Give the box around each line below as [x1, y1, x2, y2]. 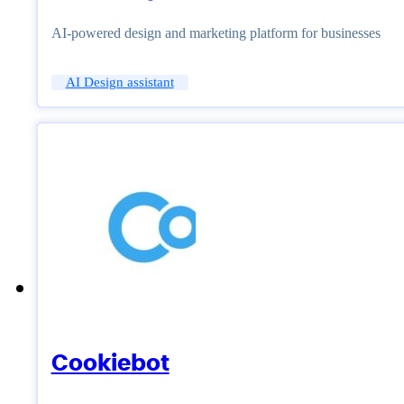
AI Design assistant [65, 75, 174, 90]
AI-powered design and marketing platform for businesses [50, 25, 381, 41]
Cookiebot [50, 347, 170, 380]
